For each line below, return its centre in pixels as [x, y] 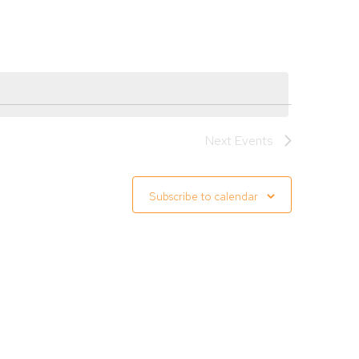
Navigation [246, 14]
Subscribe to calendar [204, 196]
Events [254, 140]
